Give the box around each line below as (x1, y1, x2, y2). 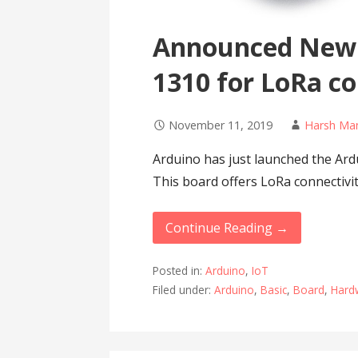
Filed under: (153, 282, 215, 298)
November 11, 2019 (169, 117, 273, 133)
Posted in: (153, 263, 206, 279)
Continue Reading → (165, 219, 289, 237)
